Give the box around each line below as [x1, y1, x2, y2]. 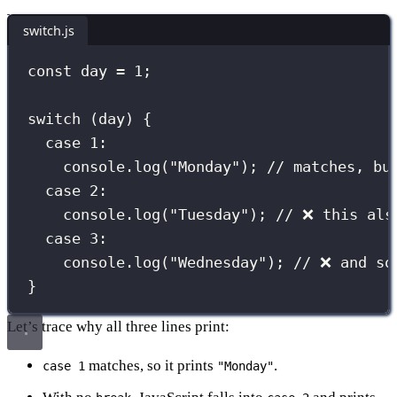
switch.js [22, 21, 74, 39]
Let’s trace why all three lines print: [7, 317, 230, 335]
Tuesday [178, 206, 241, 224]
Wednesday [178, 253, 259, 272]
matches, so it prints [85, 356, 217, 374]
